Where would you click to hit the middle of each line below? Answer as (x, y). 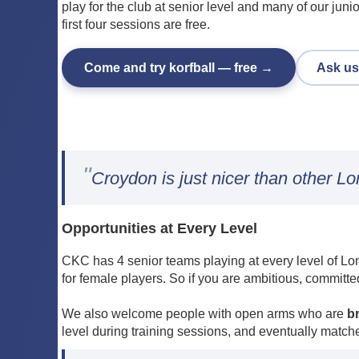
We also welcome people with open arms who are (204, 313)
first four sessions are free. (136, 25)
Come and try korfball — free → (179, 68)
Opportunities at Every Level (159, 229)
